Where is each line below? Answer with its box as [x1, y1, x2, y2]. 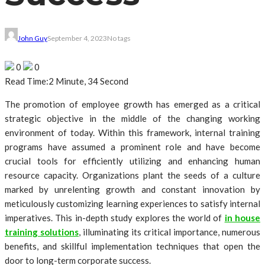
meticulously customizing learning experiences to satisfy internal [5, 198, 260, 209]
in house [224, 212, 261, 223]
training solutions [5, 227, 79, 237]
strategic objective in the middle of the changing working [5, 113, 260, 124]
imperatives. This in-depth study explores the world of [5, 212, 225, 223]
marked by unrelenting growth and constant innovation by [5, 184, 260, 195]
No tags [107, 34, 131, 43]
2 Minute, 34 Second [49, 76, 128, 86]
